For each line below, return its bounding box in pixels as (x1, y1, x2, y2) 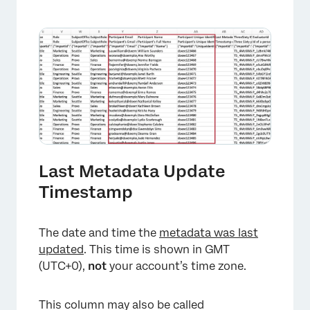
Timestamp (39, 182, 133, 203)
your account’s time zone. (107, 259, 246, 273)
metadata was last (159, 226, 258, 240)
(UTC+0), (39, 259, 88, 273)
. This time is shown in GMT (84, 243, 230, 257)
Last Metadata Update (39, 161, 225, 182)
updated (39, 243, 84, 257)
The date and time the (39, 226, 159, 240)
